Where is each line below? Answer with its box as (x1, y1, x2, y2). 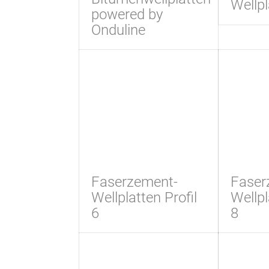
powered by (91, 6, 163, 23)
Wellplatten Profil (91, 189, 198, 206)
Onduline (91, 22, 146, 39)
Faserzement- (91, 173, 178, 190)
